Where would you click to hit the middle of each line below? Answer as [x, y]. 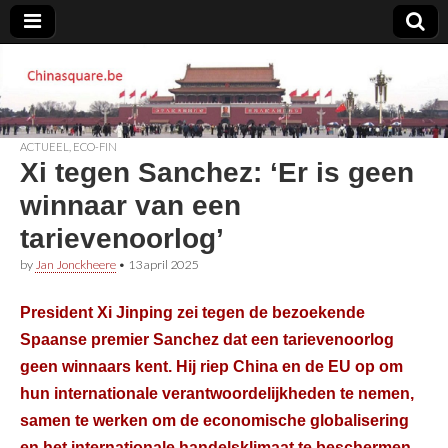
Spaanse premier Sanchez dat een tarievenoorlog [207, 339]
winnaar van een [130, 205]
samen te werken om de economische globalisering [214, 420]
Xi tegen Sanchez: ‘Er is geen [217, 172]
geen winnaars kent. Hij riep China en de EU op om [211, 366]
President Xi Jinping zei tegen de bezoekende [192, 312]
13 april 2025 [163, 264]
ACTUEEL [44, 146]
